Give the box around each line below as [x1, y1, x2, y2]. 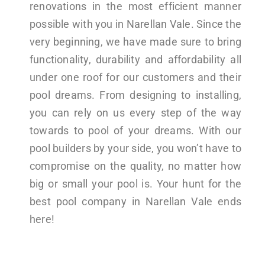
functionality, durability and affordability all [30, 53, 241, 66]
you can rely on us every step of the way [30, 106, 241, 119]
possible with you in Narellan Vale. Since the [30, 18, 241, 31]
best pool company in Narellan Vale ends [30, 195, 241, 208]
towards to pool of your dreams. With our [30, 124, 241, 137]
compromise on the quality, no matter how [30, 160, 241, 173]
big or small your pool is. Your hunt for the [30, 177, 241, 190]
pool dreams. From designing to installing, [30, 89, 241, 102]
